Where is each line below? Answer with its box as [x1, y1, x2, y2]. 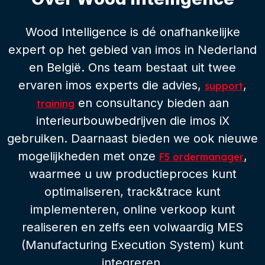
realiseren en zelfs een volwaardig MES [22, 219, 243, 234]
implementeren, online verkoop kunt [30, 202, 235, 216]
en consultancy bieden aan [74, 95, 229, 110]
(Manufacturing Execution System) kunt [21, 237, 244, 252]
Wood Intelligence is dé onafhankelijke [25, 24, 240, 39]
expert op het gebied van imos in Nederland [8, 42, 257, 57]
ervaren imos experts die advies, [18, 77, 205, 92]
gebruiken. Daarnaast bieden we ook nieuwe [7, 131, 258, 146]
